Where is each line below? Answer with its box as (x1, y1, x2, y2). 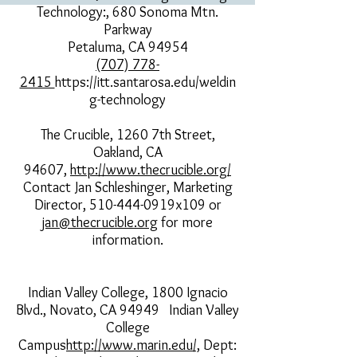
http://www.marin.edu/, (66, 336, 200, 354)
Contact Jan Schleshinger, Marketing (22, 178, 233, 196)
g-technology (89, 91, 166, 108)
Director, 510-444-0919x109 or (33, 196, 222, 214)
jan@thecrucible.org (42, 214, 158, 231)
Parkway (103, 21, 152, 38)
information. (92, 231, 163, 249)
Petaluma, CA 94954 (67, 38, 188, 56)
